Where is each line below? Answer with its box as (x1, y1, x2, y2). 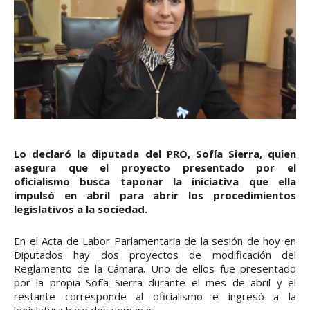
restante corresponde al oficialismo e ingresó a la (14, 289, 296, 304)
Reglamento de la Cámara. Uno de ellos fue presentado (14, 262, 296, 276)
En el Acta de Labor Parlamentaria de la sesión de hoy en (14, 234, 296, 248)
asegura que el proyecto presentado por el (14, 161, 296, 175)
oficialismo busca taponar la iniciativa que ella (14, 174, 296, 189)
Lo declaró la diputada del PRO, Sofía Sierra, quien (14, 147, 296, 161)
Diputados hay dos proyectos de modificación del (14, 248, 296, 262)
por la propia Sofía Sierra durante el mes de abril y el (14, 275, 296, 290)
